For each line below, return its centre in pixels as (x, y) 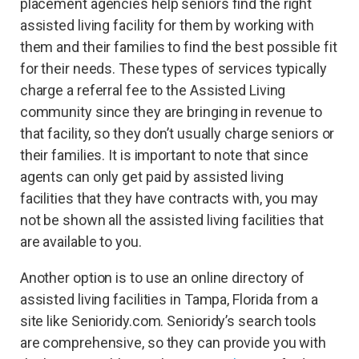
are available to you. (81, 241)
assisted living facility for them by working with (167, 25)
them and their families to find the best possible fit (178, 46)
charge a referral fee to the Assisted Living (153, 90)
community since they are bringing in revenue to (171, 111)
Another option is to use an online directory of (162, 277)
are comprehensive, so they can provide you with (173, 342)
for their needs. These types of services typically (173, 68)
